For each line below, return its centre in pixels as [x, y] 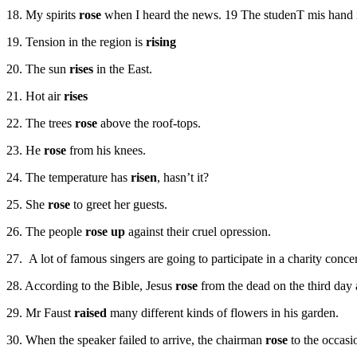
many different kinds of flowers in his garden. [223, 313]
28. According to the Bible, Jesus [91, 286]
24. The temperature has [69, 178]
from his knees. [106, 151]
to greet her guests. [119, 205]
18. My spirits [43, 15]
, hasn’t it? [183, 178]
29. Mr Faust [39, 313]
